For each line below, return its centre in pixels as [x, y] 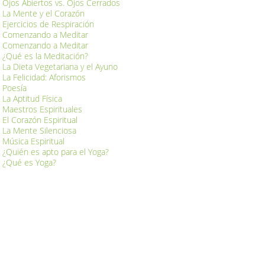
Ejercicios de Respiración [48, 24]
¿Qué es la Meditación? [45, 56]
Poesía [14, 88]
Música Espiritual [33, 141]
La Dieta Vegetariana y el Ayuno [60, 67]
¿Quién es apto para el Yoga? [56, 152]
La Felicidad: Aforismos [44, 77]
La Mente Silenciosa [39, 130]
